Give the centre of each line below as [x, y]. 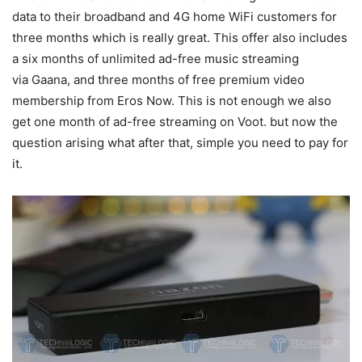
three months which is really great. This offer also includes [180, 38]
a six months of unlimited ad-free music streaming [156, 59]
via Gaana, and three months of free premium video [158, 80]
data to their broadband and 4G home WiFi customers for [175, 17]
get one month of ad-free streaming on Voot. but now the [175, 122]
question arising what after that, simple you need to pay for [180, 143]
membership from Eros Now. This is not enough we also [172, 101]
